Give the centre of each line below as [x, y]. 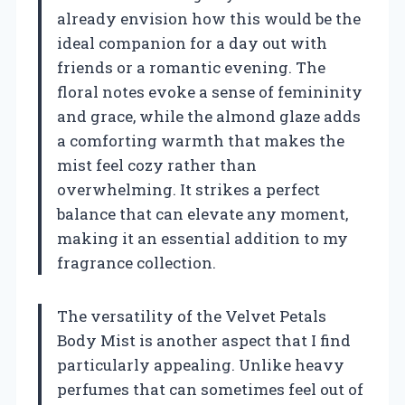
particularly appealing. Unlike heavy [201, 364]
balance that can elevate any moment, [202, 213]
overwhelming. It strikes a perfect [188, 189]
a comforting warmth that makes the [201, 140]
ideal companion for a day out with [192, 42]
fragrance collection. [137, 262]
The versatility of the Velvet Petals [192, 316]
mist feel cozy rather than [157, 165]
